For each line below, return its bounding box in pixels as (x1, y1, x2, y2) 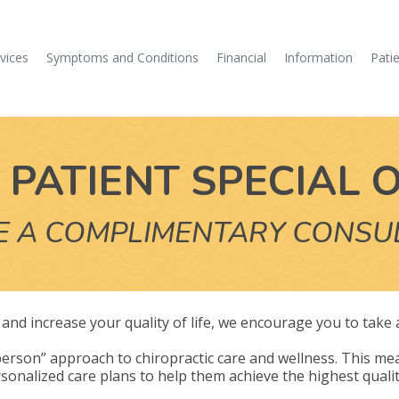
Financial (216, 49, 267, 66)
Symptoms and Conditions (46, 49, 199, 66)
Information (284, 49, 354, 66)
